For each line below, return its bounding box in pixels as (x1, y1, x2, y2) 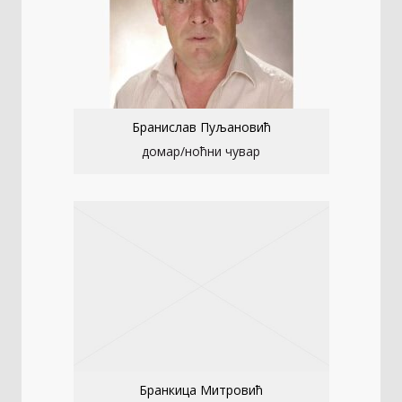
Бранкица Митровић (139, 381, 263, 399)
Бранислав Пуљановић (131, 118, 271, 136)
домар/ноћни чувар (142, 143, 260, 161)
